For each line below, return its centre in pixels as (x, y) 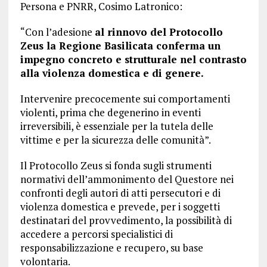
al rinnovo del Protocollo (159, 32)
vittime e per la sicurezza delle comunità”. (115, 140)
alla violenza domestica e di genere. (112, 73)
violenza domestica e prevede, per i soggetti (120, 207)
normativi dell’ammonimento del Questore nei (127, 179)
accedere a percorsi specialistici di (96, 234)
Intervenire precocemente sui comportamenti (125, 99)
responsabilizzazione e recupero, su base (111, 248)
